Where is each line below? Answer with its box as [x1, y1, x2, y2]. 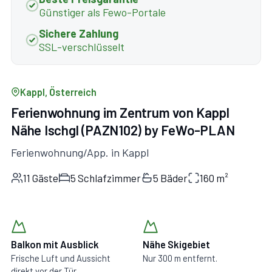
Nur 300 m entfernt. [143, 252, 218, 263]
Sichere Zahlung [38, 27, 118, 41]
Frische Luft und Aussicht [11, 252, 110, 263]
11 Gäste [23, 172, 58, 185]
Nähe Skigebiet [143, 237, 211, 250]
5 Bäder [153, 172, 188, 185]
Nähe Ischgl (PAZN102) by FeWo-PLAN [11, 121, 235, 138]
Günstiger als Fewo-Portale [38, 5, 166, 19]
